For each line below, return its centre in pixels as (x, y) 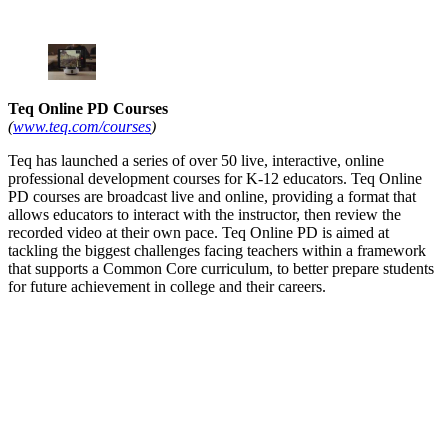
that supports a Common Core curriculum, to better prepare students (221, 269)
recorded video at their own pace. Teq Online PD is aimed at (198, 233)
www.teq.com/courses (82, 127)
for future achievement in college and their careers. (167, 287)
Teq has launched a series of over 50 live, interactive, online (196, 161)
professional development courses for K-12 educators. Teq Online (215, 179)
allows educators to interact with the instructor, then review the (204, 215)
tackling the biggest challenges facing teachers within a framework (217, 251)
